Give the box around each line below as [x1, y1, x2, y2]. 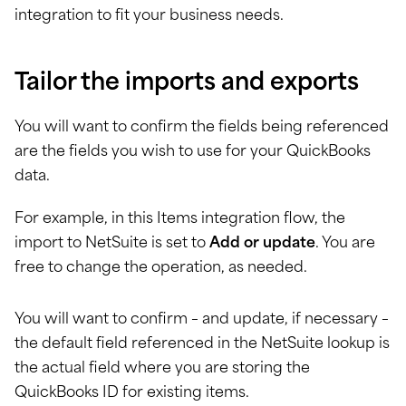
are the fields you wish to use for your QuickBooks [14, 145, 371, 160]
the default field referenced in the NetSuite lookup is [14, 337, 390, 353]
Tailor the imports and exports [14, 72, 359, 96]
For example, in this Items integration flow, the [14, 212, 345, 227]
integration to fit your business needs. [14, 9, 284, 24]
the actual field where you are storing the [14, 362, 310, 377]
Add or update [209, 237, 315, 252]
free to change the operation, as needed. [14, 261, 307, 276]
